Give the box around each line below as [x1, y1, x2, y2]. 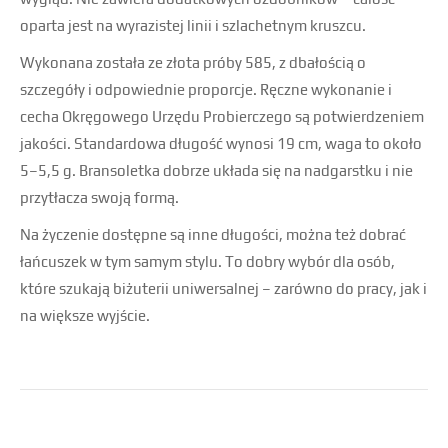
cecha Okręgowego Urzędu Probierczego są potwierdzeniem [20, 108, 424, 125]
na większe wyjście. [20, 307, 150, 324]
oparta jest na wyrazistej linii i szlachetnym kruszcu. [20, 17, 366, 34]
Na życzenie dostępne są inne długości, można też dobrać [20, 226, 406, 243]
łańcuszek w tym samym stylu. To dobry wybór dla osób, [20, 253, 395, 270]
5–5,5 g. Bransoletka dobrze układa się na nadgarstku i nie [20, 162, 413, 179]
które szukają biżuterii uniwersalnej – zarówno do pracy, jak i [20, 280, 427, 297]
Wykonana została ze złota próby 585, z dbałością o [20, 54, 366, 71]
